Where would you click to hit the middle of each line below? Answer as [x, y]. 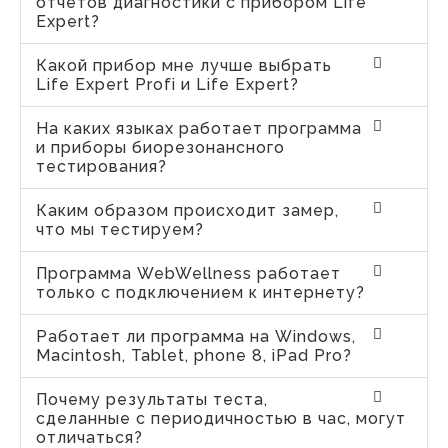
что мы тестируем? [120, 229]
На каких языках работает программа [199, 128]
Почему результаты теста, [152, 399]
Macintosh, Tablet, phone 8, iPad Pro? [194, 355]
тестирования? [101, 166]
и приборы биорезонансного [160, 147]
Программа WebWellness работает [188, 273]
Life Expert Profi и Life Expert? [167, 84]
